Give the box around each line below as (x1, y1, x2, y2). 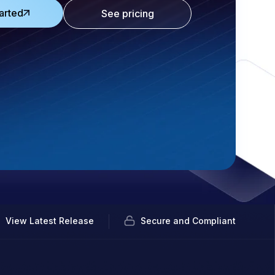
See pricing (101, 7, 154, 20)
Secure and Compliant (141, 215, 236, 226)
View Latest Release (6, 215, 94, 226)
